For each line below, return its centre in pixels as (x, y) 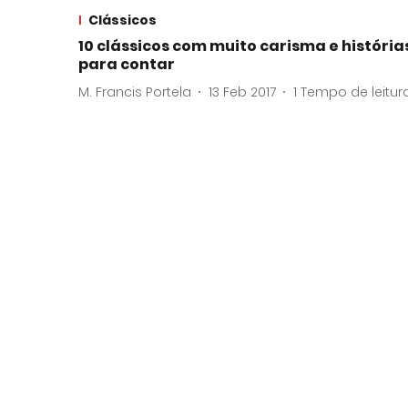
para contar (127, 65)
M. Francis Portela (135, 92)
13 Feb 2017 (242, 92)
